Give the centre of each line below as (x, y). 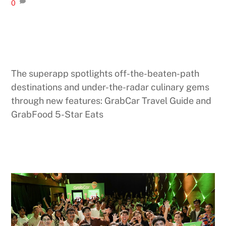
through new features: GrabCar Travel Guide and (111, 101)
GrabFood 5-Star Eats (58, 115)
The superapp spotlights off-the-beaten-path (105, 74)
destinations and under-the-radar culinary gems (110, 87)
